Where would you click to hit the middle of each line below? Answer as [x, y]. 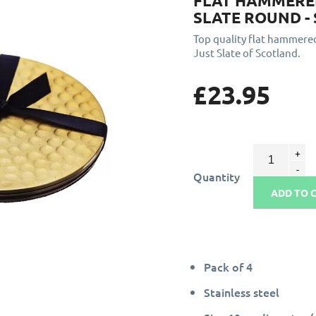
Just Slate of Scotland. [247, 53]
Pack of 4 [229, 267]
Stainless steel [242, 292]
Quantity [217, 176]
